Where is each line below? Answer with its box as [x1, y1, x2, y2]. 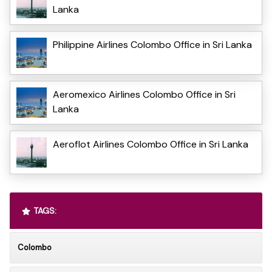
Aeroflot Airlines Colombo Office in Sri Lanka [53, 137, 248, 151]
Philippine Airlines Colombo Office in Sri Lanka [53, 38, 252, 51]
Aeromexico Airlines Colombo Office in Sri [53, 87, 236, 101]
